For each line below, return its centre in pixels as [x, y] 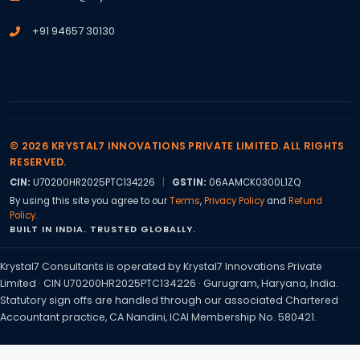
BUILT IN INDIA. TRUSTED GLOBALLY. [103, 229]
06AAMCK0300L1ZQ [254, 182]
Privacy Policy [234, 201]
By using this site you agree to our [90, 201]
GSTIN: [189, 182]
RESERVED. [38, 162]
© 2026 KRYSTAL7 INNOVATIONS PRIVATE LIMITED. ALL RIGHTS [177, 146]
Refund [305, 201]
